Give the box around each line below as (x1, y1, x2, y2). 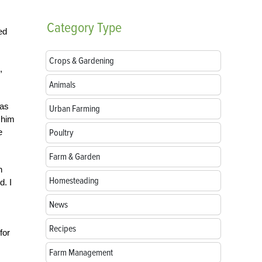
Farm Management (49, 247, 113, 258)
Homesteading (49, 175, 99, 187)
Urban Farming (49, 103, 100, 115)
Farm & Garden (49, 151, 100, 163)
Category (47, 19, 94, 36)
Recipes (49, 223, 76, 235)
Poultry (49, 127, 74, 139)
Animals (49, 79, 75, 91)
